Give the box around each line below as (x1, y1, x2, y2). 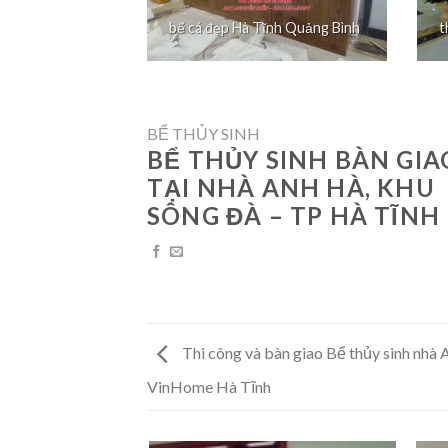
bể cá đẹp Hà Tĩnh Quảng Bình (168, 19, 360, 36)
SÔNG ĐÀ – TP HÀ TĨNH (147, 200, 440, 230)
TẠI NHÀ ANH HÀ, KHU (147, 172, 435, 202)
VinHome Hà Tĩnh (147, 376, 271, 396)
